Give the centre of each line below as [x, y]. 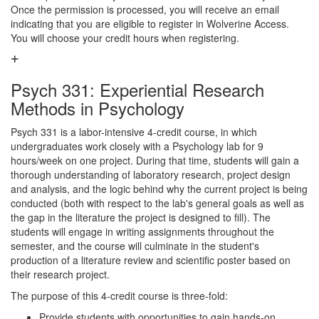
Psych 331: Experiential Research [137, 89]
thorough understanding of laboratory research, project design [151, 174]
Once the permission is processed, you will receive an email [145, 9]
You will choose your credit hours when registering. [126, 38]
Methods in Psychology [98, 108]
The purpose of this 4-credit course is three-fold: [119, 296]
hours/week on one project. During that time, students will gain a [155, 160]
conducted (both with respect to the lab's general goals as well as [157, 203]
